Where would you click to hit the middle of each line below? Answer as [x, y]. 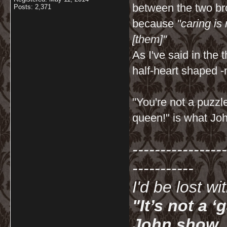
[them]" [149, 39]
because [155, 24]
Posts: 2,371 [32, 7]
